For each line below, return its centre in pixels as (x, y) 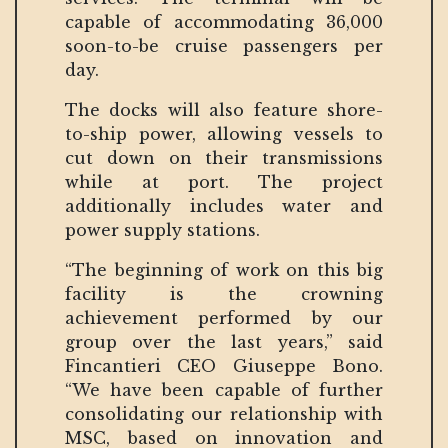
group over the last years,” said (224, 341)
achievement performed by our (224, 317)
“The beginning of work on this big (224, 269)
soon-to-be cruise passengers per (224, 45)
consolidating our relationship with (224, 413)
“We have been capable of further (224, 389)
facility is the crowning (224, 293)
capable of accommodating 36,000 (224, 21)
